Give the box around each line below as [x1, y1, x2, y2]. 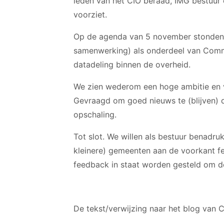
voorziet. [73, 9, 109, 19]
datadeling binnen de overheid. [73, 59, 193, 69]
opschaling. [73, 109, 116, 119]
